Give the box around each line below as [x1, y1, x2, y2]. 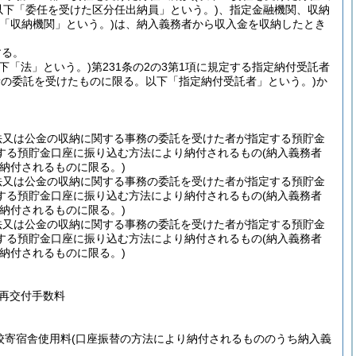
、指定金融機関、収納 [219, 3, 330, 16]
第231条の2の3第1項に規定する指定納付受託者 [91, 60, 330, 73]
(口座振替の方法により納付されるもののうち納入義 [72, 332, 331, 345]
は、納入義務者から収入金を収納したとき [114, 17, 326, 30]
